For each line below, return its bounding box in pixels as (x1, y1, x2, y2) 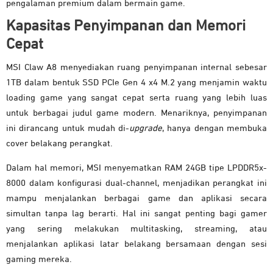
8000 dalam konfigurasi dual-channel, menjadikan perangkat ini (6, 179, 267, 188)
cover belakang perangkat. (6, 139, 113, 149)
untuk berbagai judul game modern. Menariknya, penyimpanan (6, 108, 267, 118)
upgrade (129, 124, 163, 133)
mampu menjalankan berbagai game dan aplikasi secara (6, 194, 267, 204)
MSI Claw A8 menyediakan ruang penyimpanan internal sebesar (6, 63, 267, 73)
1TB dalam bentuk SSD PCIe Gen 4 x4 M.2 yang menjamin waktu (6, 78, 267, 88)
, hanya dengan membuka (162, 124, 268, 133)
